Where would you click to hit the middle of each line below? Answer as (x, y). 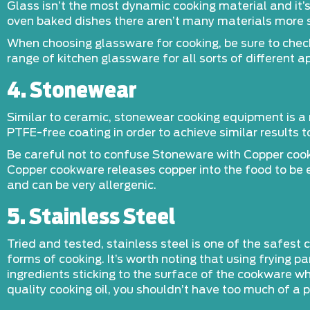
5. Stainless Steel (91, 218)
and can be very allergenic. (82, 185)
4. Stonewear (72, 91)
